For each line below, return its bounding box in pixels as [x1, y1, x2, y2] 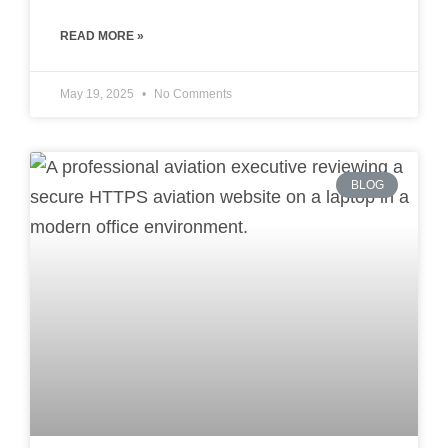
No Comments [151, 86, 232, 101]
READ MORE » [60, 28, 144, 43]
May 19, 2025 [60, 86, 137, 101]
